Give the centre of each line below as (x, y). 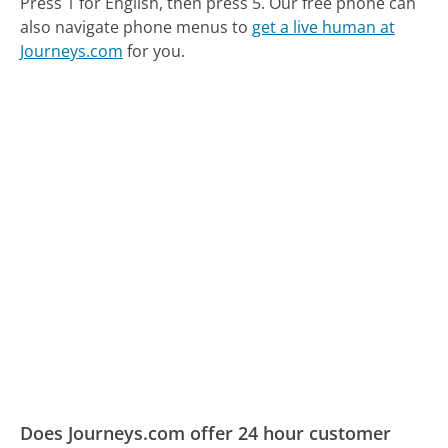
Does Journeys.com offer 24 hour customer (206, 433)
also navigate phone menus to (136, 26)
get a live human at (324, 26)
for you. (154, 50)
